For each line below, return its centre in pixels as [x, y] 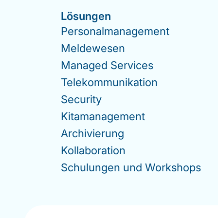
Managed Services [107, 65]
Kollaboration [93, 150]
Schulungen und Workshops [131, 167]
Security [81, 99]
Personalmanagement [115, 31]
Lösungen [86, 16]
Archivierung [92, 133]
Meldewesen [93, 48]
